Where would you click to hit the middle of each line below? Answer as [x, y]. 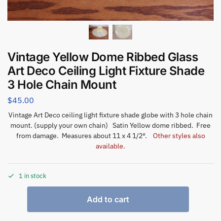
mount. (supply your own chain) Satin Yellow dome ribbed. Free [110, 126]
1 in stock [33, 176]
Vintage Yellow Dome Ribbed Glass [103, 57]
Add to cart [108, 199]
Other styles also [179, 136]
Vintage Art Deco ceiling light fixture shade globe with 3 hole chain [110, 115]
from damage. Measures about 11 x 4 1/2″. [84, 136]
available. [110, 146]
